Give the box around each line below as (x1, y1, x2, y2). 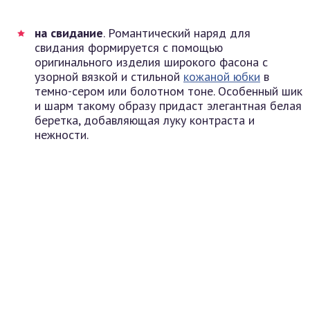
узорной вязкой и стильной (35, 68, 183, 84)
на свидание (35, 24, 103, 41)
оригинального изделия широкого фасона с (35, 53, 268, 70)
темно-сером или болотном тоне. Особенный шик (35, 82, 302, 99)
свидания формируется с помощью (35, 39, 223, 55)
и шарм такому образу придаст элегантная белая (35, 97, 302, 113)
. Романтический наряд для (103, 24, 250, 41)
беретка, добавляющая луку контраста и (35, 111, 255, 128)
